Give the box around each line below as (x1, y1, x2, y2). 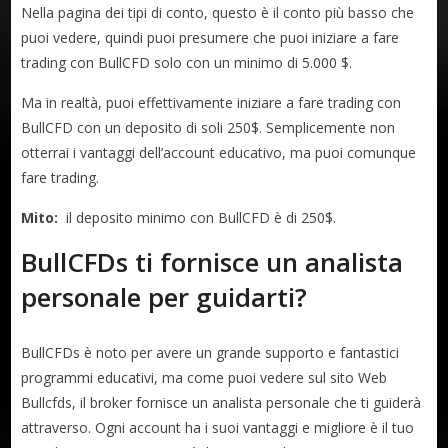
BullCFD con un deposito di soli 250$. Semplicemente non (21, 118, 396, 138)
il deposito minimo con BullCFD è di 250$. (58, 208, 337, 228)
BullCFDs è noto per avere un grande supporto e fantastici (21, 343, 400, 363)
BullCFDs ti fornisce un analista (21, 244, 404, 281)
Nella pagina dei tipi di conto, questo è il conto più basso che (21, 3, 415, 23)
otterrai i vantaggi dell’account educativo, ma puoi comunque (21, 143, 417, 163)
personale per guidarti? (21, 279, 308, 316)
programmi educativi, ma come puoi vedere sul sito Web (21, 368, 388, 388)
